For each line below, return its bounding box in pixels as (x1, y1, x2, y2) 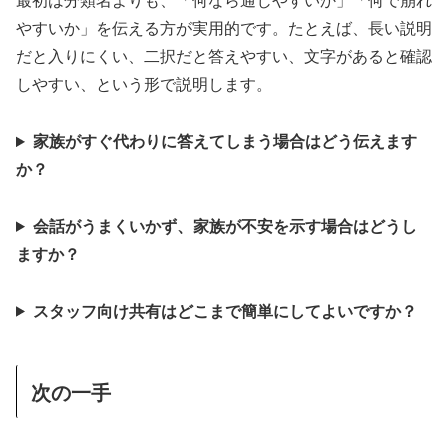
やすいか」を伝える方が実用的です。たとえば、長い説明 (16, 16, 432, 40)
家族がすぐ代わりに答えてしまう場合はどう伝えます (32, 129, 417, 153)
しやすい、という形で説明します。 (16, 72, 272, 96)
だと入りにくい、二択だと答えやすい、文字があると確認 (16, 44, 432, 68)
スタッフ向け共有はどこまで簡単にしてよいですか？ (32, 298, 417, 322)
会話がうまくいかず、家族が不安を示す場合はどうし (32, 213, 417, 237)
